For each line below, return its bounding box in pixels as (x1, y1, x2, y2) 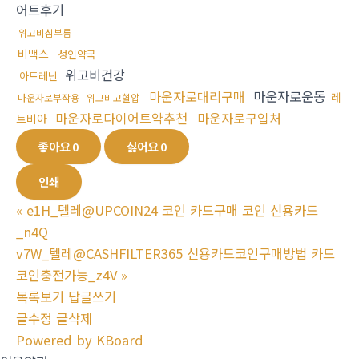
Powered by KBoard (16, 330, 143, 350)
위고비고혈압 (87, 91, 139, 105)
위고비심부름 (18, 26, 71, 40)
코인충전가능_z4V (16, 265, 117, 285)
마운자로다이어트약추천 (55, 108, 188, 128)
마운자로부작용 (18, 91, 79, 105)
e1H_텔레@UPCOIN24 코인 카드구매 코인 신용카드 (26, 200, 318, 220)
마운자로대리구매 (149, 87, 245, 107)
